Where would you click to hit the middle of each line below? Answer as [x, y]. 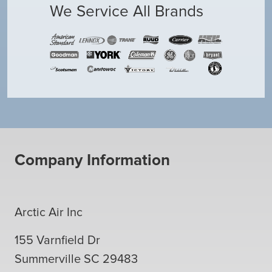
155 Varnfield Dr [57, 240]
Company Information [92, 160]
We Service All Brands [127, 11]
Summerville [48, 259]
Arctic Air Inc [49, 212]
